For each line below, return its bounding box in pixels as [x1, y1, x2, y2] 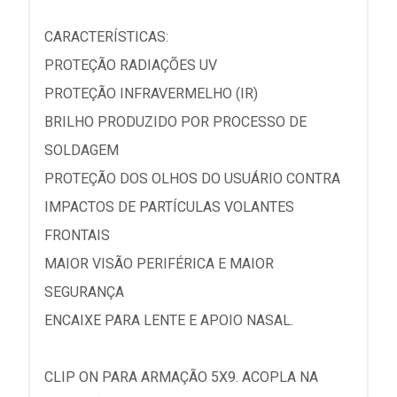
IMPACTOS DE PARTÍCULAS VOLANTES [44, 198, 294, 216]
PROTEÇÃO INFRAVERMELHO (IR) [44, 85, 258, 103]
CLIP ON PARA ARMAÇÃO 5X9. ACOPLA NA [44, 369, 318, 386]
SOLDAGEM [44, 142, 119, 160]
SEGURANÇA [44, 284, 124, 301]
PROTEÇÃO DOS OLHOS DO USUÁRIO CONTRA [44, 170, 340, 188]
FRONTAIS [44, 227, 110, 245]
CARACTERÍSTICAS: [44, 28, 168, 46]
